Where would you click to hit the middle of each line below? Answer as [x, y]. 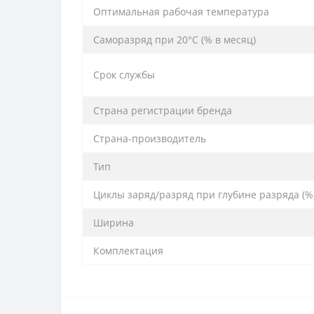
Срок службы [124, 74]
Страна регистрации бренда [163, 110]
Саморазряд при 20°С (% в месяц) [175, 39]
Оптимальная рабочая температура [181, 11]
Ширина [114, 222]
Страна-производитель [150, 138]
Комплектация [128, 250]
